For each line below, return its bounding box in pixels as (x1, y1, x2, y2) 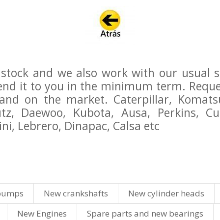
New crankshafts (43, 187, 108, 199)
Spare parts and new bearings (87, 207, 203, 219)
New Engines (17, 207, 67, 219)
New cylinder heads (128, 187, 204, 199)
